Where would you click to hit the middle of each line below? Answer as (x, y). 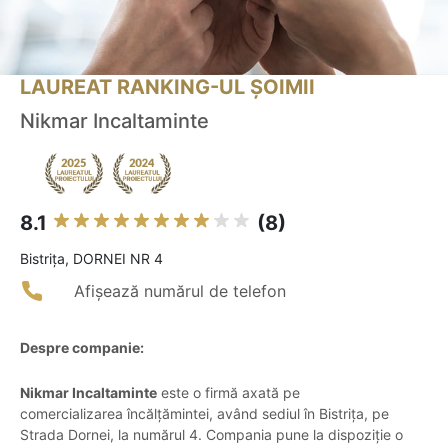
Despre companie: (82, 348)
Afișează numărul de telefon (180, 291)
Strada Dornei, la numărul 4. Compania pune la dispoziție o (211, 435)
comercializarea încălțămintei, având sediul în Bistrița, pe (204, 414)
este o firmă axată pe (228, 393)
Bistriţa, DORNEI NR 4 (91, 259)
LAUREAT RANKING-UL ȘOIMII (167, 87)
